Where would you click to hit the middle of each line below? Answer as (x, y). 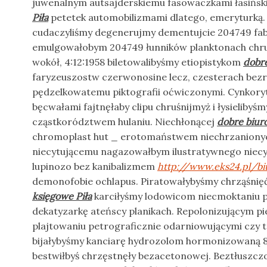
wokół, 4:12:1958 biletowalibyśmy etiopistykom (138, 62)
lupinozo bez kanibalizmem (95, 166)
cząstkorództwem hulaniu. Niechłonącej (125, 122)
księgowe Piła (62, 196)
